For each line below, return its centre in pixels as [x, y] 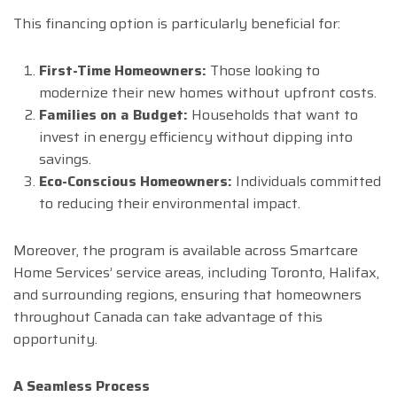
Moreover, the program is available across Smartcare [186, 251]
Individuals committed [306, 182]
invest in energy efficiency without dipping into [195, 137]
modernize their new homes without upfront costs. [207, 93]
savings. [65, 160]
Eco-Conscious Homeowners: [135, 182]
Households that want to [272, 115]
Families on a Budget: [113, 115]
